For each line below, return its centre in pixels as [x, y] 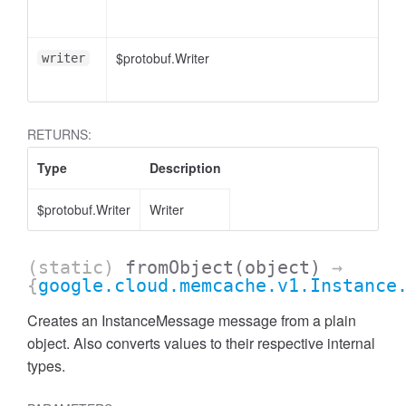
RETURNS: [59, 134]
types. [46, 366]
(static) [76, 267]
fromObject [179, 267]
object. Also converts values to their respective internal [201, 343]
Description [185, 168]
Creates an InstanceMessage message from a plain [192, 320]
